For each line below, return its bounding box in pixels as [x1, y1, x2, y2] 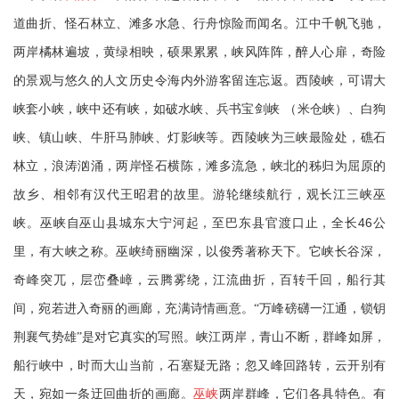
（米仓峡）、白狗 [284, 102, 387, 116]
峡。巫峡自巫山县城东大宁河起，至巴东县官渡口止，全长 [13, 216, 359, 230]
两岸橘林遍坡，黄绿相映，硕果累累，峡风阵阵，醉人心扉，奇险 [13, 45, 386, 59]
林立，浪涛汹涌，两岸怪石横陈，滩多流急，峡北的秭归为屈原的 [13, 159, 386, 173]
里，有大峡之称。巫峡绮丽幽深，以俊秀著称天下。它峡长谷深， [13, 245, 386, 258]
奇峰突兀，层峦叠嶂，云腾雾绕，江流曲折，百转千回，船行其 [13, 273, 386, 287]
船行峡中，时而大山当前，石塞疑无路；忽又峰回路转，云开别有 [13, 359, 386, 372]
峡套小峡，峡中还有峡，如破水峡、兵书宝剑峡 [13, 102, 281, 116]
